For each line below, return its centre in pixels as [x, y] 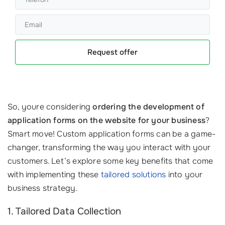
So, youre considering [50, 107]
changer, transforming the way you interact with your [109, 147]
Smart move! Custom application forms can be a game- [112, 134]
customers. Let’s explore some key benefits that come [110, 161]
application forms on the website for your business [107, 120]
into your [184, 175]
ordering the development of [148, 107]
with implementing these [54, 175]
